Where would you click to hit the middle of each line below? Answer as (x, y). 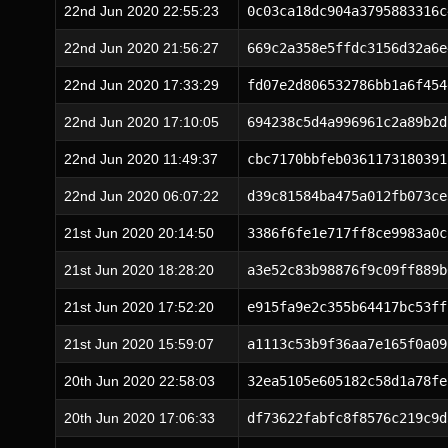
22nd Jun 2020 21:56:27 (141, 48)
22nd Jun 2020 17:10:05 (141, 122)
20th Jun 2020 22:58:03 (139, 381)
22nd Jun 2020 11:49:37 (141, 159)
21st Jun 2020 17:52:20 (139, 307)
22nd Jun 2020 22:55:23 (141, 11)
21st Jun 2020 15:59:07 (139, 344)
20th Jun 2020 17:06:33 (139, 418)
